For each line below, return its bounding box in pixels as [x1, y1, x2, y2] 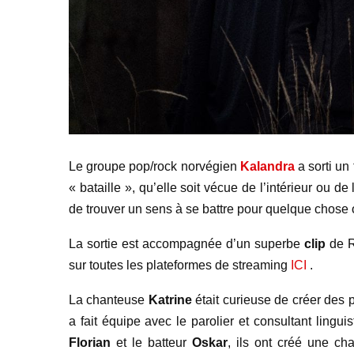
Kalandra [239, 159, 295, 173]
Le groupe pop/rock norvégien [69, 159, 240, 173]
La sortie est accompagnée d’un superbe [69, 236, 305, 250]
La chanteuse [69, 292, 145, 307]
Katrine [145, 292, 192, 307]
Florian [69, 335, 111, 349]
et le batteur [111, 335, 193, 349]
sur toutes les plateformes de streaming [69, 258, 291, 272]
